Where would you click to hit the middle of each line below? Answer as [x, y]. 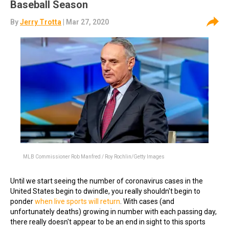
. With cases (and [147, 201]
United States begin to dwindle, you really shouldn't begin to [105, 191]
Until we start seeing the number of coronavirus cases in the [107, 181]
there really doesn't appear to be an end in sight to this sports [108, 222]
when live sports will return [77, 201]
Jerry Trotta [41, 22]
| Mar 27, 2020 [85, 22]
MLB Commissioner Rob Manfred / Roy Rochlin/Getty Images [94, 157]
